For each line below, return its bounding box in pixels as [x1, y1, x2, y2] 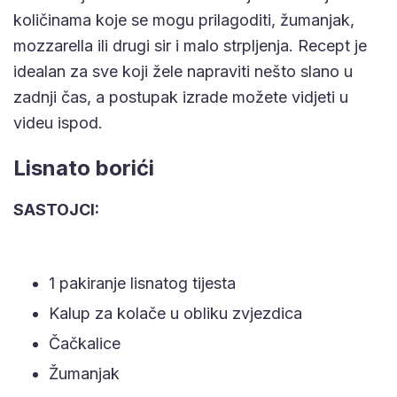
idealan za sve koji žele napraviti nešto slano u [13, 61, 353, 81]
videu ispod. [13, 113, 103, 132]
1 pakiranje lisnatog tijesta [49, 273, 236, 292]
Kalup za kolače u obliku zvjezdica [49, 303, 302, 323]
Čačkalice [49, 333, 121, 353]
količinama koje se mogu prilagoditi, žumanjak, [13, 10, 354, 29]
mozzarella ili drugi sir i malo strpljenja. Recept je [13, 35, 367, 55]
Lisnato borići [13, 154, 154, 181]
